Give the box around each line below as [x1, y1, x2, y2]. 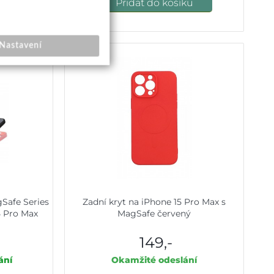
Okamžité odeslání [111, 254, 198, 265]
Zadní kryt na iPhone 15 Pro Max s [83, 196, 226, 207]
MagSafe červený [117, 207, 191, 219]
